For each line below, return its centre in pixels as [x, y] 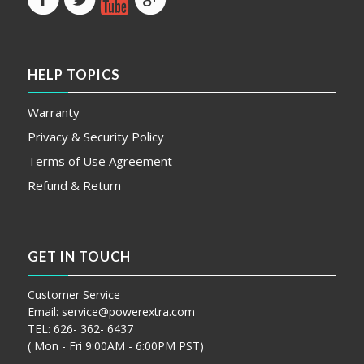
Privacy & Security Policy [95, 137]
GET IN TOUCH [79, 257]
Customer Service [74, 294]
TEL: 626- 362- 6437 [80, 328]
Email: [44, 311]
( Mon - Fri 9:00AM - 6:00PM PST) [115, 345]
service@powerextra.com [128, 311]
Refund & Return [74, 186]
